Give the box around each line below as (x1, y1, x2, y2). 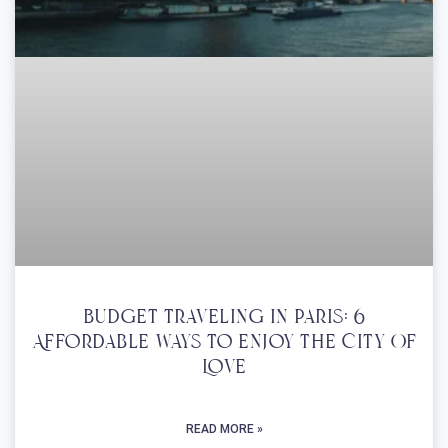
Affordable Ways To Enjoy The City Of (31, 331, 417, 356)
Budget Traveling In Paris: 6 (83, 306, 365, 331)
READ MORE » (185, 422, 263, 437)
